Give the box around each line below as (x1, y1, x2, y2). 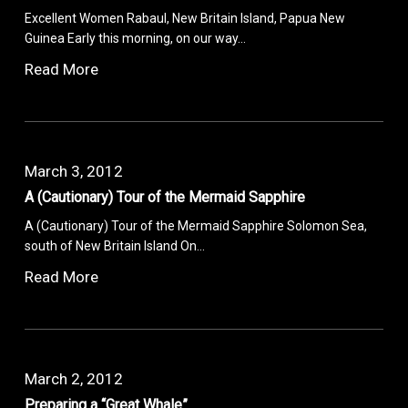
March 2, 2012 (25, 369, 124, 388)
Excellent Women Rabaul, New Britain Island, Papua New (25, 10, 346, 25)
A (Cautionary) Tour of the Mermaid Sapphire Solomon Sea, (25, 218, 368, 233)
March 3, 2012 (25, 161, 124, 180)
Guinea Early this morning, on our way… (25, 30, 247, 46)
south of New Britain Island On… (25, 238, 206, 253)
